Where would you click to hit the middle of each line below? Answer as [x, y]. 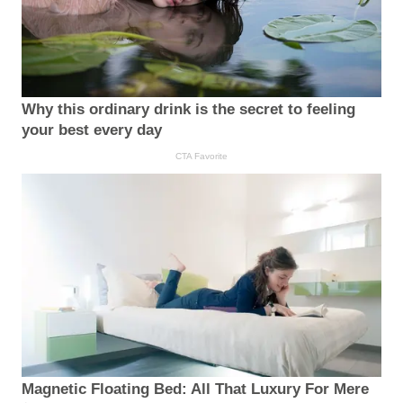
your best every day [92, 130]
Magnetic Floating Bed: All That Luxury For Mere [195, 389]
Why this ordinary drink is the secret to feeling [188, 110]
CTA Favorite [201, 157]
